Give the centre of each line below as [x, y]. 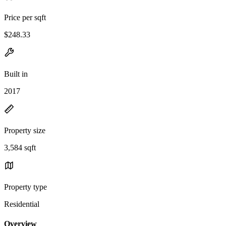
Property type [25, 187]
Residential [22, 204]
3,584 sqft [20, 147]
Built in [16, 74]
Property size [25, 130]
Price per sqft [25, 17]
